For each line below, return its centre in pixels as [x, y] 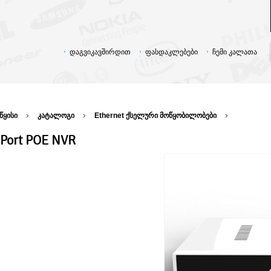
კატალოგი [56, 116]
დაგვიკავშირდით [100, 52]
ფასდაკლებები [171, 52]
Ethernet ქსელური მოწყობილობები [155, 116]
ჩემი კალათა [235, 52]
